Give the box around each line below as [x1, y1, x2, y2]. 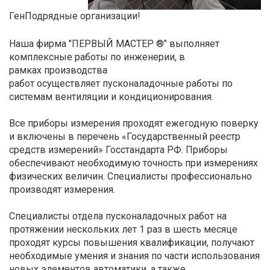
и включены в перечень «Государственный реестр [9, 131, 240, 142]
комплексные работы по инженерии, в [9, 51, 185, 63]
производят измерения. [9, 184, 115, 195]
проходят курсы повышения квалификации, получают [9, 237, 254, 248]
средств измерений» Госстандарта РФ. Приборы [9, 144, 228, 155]
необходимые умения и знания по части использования [9, 250, 260, 262]
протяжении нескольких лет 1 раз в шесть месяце [9, 224, 237, 235]
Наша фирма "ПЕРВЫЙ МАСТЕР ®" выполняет [9, 38, 219, 49]
